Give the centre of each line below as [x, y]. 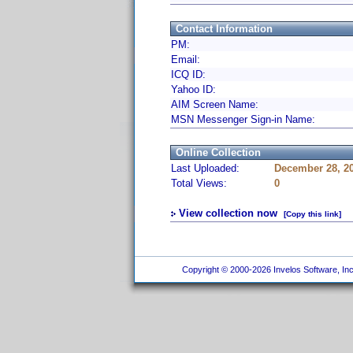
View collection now [228, 213]
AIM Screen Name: [215, 104]
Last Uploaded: [205, 168]
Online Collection [218, 152]
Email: [186, 59]
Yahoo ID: [193, 89]
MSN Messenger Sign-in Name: [243, 119]
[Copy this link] [312, 214]
